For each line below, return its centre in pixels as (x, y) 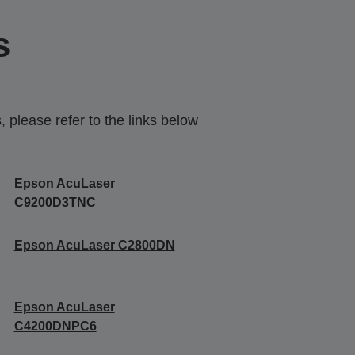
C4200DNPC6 (55, 326)
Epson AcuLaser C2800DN (94, 245)
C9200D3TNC (55, 202)
